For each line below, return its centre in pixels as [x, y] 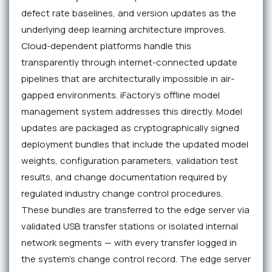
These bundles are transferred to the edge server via [135, 210]
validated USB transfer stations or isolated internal [130, 226]
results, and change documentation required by [124, 177]
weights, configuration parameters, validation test [130, 161]
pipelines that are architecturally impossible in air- [128, 79]
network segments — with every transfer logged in [129, 243]
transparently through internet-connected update [129, 63]
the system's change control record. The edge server [136, 259]
